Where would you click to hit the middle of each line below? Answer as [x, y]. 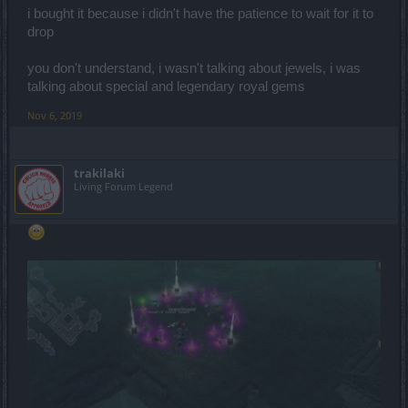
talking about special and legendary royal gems [166, 87]
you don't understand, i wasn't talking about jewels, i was [194, 68]
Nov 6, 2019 [55, 115]
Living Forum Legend [123, 186]
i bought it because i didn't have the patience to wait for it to [200, 14]
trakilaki [99, 173]
